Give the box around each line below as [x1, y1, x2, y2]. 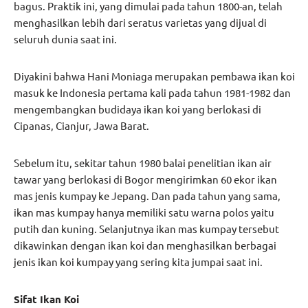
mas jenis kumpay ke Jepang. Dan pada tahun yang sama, [14, 189, 280, 203]
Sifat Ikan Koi [14, 292, 79, 307]
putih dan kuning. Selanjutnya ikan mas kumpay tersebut [14, 222, 279, 236]
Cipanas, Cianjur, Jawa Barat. [14, 119, 149, 133]
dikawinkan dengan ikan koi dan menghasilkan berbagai [14, 239, 276, 252]
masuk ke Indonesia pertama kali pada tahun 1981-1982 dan [14, 86, 291, 100]
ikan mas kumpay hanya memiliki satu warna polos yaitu [14, 206, 274, 219]
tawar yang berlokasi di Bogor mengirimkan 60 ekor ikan [14, 173, 277, 186]
